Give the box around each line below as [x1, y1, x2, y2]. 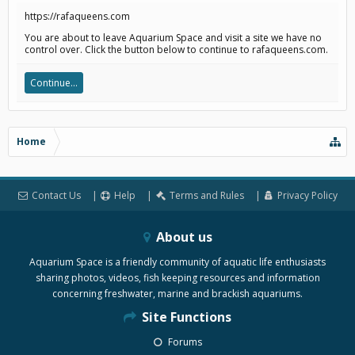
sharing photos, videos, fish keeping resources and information [35, 271, 320, 284]
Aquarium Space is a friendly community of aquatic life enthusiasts [29, 255, 326, 269]
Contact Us [31, 189, 81, 202]
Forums [165, 335, 202, 349]
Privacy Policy [277, 189, 338, 202]
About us [152, 228, 212, 246]
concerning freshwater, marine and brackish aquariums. [52, 287, 303, 300]
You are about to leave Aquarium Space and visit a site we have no [25, 31, 322, 44]
